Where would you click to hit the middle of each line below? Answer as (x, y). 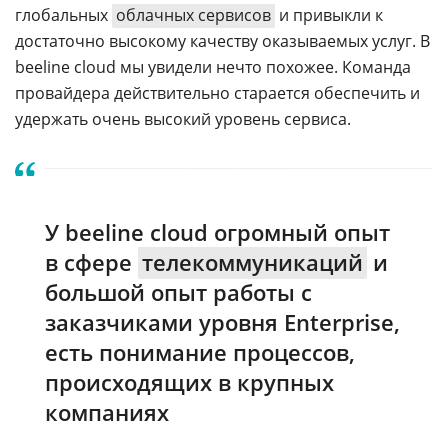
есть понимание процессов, (200, 352)
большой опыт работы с (178, 292)
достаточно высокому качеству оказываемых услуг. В (222, 41)
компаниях (107, 412)
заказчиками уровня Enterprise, (222, 322)
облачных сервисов (193, 15)
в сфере (91, 262)
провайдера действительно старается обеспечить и (217, 93)
